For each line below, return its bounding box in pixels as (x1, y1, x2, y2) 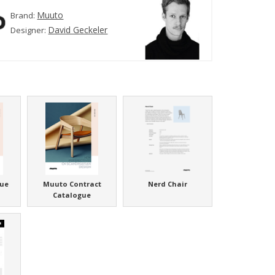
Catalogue (53, 190, 91, 200)
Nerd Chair (148, 179, 188, 189)
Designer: (10, 25, 48, 36)
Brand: (10, 10, 37, 21)
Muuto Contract (42, 179, 101, 189)
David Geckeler (48, 24, 108, 36)
